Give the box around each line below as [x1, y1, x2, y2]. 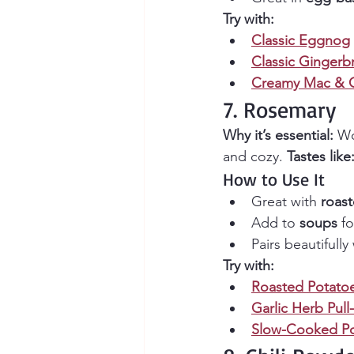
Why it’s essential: [223, 126, 333, 145]
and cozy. [223, 148, 287, 166]
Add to [251, 214, 299, 232]
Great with [251, 193, 321, 211]
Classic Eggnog [251, 32, 350, 50]
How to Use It [223, 168, 325, 190]
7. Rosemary [223, 96, 336, 124]
